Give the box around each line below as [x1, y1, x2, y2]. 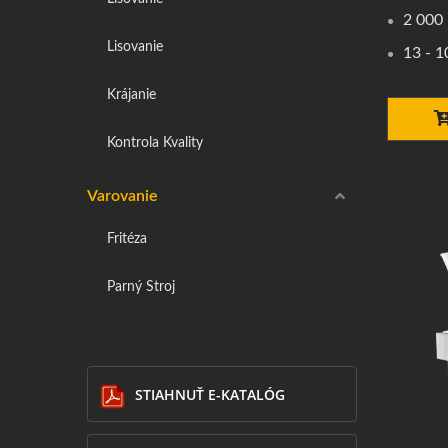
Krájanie [107, 87, 156, 102]
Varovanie [87, 188, 158, 204]
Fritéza [107, 231, 147, 246]
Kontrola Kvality [107, 135, 203, 150]
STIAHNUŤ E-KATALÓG [135, 385, 285, 404]
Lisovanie [107, 39, 163, 54]
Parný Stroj [107, 279, 175, 294]
